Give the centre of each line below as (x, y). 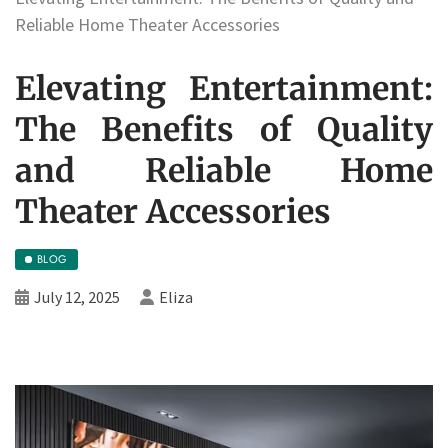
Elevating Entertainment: (224, 88)
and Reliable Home (224, 170)
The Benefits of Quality (224, 129)
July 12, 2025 (77, 296)
